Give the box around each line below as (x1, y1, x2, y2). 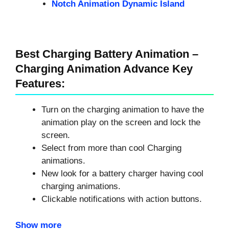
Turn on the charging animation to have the (41, 105, 204, 115)
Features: (15, 77, 65, 90)
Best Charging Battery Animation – (15, 48, 198, 61)
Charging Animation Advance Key (15, 62, 193, 76)
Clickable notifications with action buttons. (41, 194, 202, 204)
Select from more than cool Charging (41, 143, 181, 153)
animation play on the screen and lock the (41, 118, 200, 128)
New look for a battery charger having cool (41, 169, 203, 179)
